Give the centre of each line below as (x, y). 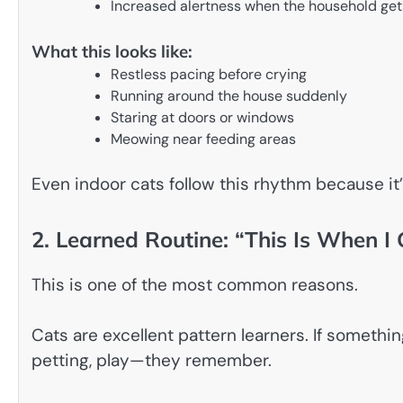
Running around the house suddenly (229, 96)
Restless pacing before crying (209, 75)
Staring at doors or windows (202, 118)
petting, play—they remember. (152, 361)
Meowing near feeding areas (203, 139)
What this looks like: (112, 52)
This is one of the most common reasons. (195, 284)
